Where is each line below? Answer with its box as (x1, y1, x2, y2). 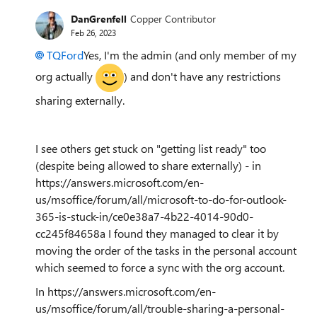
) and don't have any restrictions (124, 68, 281, 83)
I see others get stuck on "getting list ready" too (35, 140, 266, 156)
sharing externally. (35, 92, 125, 108)
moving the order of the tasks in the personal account (35, 242, 296, 258)
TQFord (47, 47, 83, 62)
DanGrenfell (71, 12, 127, 26)
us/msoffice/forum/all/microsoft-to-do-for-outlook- (35, 191, 287, 207)
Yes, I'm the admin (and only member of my (83, 47, 296, 62)
